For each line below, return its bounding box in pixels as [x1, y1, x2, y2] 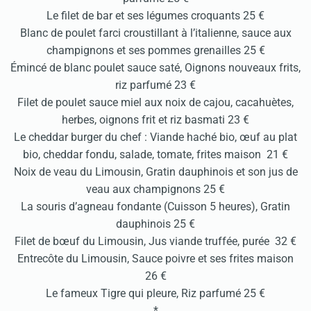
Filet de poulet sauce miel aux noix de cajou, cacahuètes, [17, 96, 294, 109]
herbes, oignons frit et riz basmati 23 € [62, 113, 249, 126]
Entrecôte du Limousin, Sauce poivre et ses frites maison [17, 252, 294, 265]
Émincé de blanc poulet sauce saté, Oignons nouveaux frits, [10, 61, 301, 74]
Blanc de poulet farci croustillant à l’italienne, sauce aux [19, 26, 292, 40]
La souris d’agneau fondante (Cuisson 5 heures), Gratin [21, 200, 290, 213]
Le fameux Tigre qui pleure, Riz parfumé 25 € [46, 287, 265, 300]
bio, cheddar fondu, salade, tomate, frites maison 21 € [23, 148, 288, 161]
